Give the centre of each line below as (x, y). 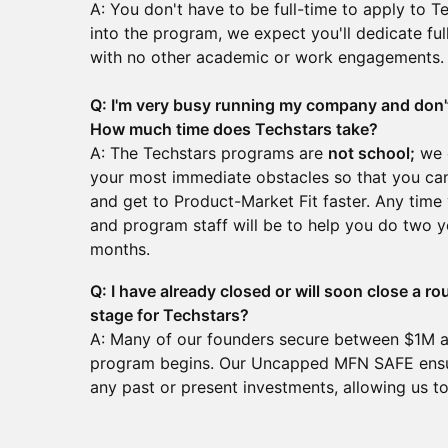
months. (120, 249)
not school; (371, 153)
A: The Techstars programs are (209, 153)
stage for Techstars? (169, 315)
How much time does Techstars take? (234, 129)
